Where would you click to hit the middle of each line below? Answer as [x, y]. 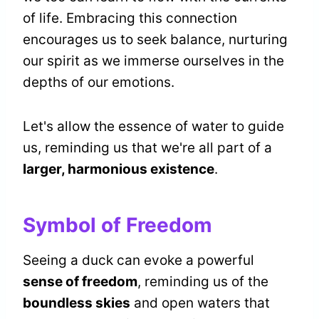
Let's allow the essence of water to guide [153, 127]
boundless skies [77, 303]
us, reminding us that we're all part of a [147, 148]
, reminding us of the [203, 282]
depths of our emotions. [99, 83]
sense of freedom [80, 282]
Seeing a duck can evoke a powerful [138, 261]
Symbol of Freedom [117, 225]
